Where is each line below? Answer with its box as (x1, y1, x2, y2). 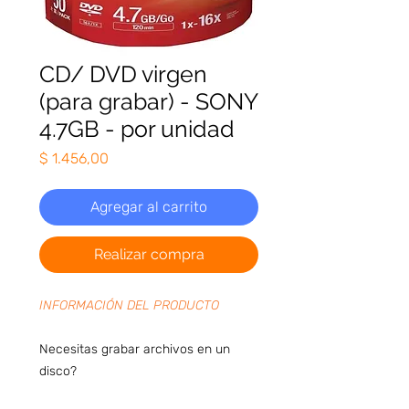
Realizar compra (93, 245, 204, 263)
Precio (108, 148, 151, 166)
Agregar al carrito (90, 197, 207, 215)
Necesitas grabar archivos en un (39, 341, 230, 357)
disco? (39, 362, 80, 379)
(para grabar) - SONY (39, 87, 257, 115)
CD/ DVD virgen (39, 59, 207, 88)
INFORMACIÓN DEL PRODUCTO (39, 297, 219, 313)
